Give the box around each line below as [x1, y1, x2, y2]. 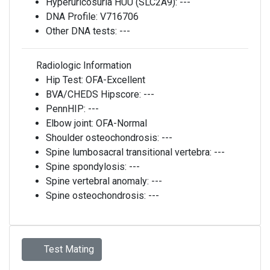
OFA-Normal [96, 118, 147, 129]
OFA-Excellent [86, 74, 145, 86]
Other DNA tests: [46, 25, 119, 37]
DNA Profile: [46, 11, 100, 22]
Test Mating [42, 243, 94, 255]
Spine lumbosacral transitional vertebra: [46, 146, 214, 158]
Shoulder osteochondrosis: [46, 132, 162, 143]
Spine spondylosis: [46, 161, 129, 172]
